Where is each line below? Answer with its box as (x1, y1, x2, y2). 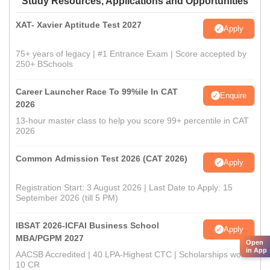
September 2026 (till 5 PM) (16, 193, 118, 203)
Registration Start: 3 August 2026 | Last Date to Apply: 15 (16, 183, 233, 193)
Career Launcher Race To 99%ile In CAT (16, 87, 178, 97)
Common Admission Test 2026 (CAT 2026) (16, 154, 187, 164)
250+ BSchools (16, 59, 73, 69)
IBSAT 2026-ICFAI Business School (16, 221, 159, 231)
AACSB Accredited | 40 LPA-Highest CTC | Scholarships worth (16, 250, 251, 260)
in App (246, 246, 267, 254)
